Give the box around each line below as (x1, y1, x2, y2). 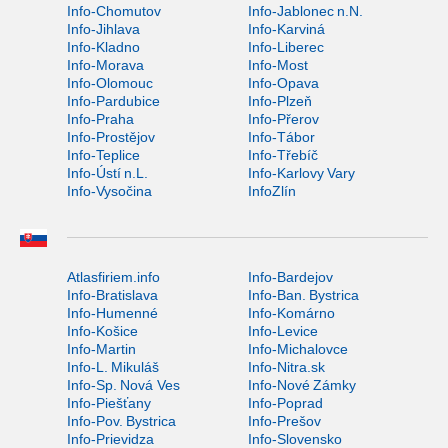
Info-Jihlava (67, 20, 140, 37)
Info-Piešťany (67, 394, 151, 411)
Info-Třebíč (247, 146, 318, 163)
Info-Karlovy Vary (247, 164, 355, 181)
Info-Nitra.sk (247, 358, 325, 375)
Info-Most (247, 56, 308, 73)
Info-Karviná (247, 20, 325, 37)
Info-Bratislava (67, 286, 158, 303)
